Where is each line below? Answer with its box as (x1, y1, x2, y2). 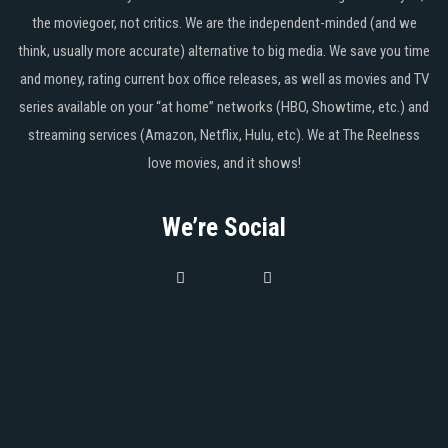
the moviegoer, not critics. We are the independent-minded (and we (31, 13, 417, 32)
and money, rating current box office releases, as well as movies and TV (19, 69, 429, 88)
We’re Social (162, 212, 286, 242)
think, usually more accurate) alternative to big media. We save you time (18, 41, 430, 60)
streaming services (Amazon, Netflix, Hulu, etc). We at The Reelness (28, 125, 420, 144)
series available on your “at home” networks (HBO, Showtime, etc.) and (19, 97, 429, 116)
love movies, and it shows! (147, 153, 301, 172)
